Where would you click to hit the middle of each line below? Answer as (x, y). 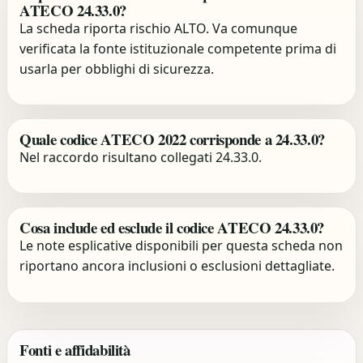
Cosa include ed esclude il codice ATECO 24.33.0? (172, 228)
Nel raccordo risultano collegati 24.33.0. (141, 157)
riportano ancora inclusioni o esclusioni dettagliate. (177, 266)
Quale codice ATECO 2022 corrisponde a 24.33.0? (172, 139)
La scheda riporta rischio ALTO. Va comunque (159, 28)
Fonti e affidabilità (75, 350)
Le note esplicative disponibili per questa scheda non (181, 246)
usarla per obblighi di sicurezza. (117, 68)
